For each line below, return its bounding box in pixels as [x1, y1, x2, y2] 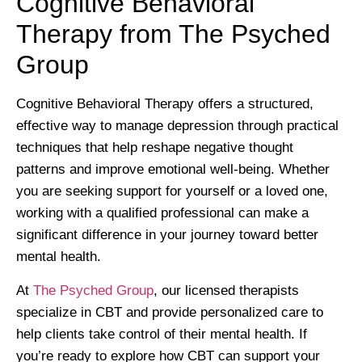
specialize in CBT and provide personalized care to [16, 304, 323, 320]
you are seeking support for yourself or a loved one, [16, 183, 328, 200]
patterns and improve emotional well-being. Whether [16, 162, 330, 178]
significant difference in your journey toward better [16, 227, 318, 243]
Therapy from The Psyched [16, 19, 330, 49]
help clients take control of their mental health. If [16, 326, 307, 342]
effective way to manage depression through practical [16, 118, 339, 134]
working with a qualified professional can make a [16, 205, 309, 221]
